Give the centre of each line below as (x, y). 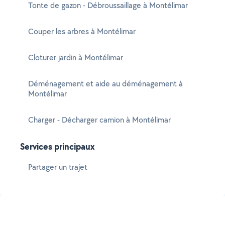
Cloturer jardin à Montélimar (76, 58)
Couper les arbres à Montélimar (82, 31)
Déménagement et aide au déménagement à (105, 84)
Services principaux (58, 146)
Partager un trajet (58, 167)
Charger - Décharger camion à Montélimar (99, 120)
